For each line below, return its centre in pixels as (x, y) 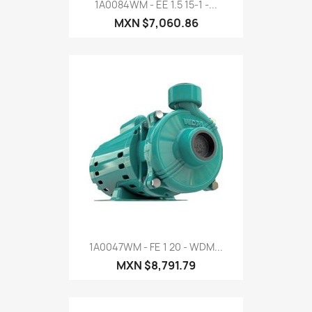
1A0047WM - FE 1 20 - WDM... (156, 247)
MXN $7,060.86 (156, 23)
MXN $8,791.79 (156, 266)
